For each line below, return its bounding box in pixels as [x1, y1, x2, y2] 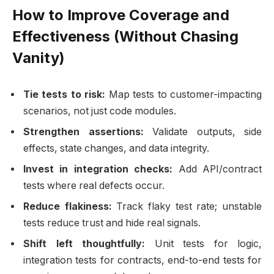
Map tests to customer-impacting [105, 89, 262, 101]
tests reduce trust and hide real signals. [23, 217, 201, 229]
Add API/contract [172, 163, 262, 176]
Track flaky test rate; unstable [111, 201, 262, 213]
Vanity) [12, 49, 65, 67]
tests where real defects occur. [23, 180, 165, 192]
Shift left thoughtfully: [23, 238, 145, 250]
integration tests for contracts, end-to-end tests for [23, 254, 262, 267]
